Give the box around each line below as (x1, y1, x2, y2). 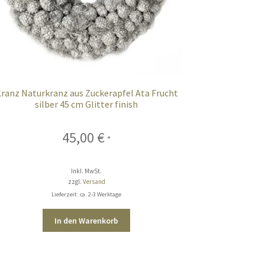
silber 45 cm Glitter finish (35, 98, 138, 110)
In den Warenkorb (54, 215, 119, 226)
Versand (82, 177, 105, 186)
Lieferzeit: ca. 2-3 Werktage (51, 190, 122, 198)
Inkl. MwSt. (71, 167, 102, 175)
